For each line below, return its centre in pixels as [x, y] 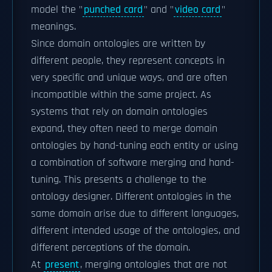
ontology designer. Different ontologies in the [131, 197]
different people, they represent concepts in [128, 61]
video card [198, 10]
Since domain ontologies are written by [118, 44]
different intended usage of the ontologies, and [135, 231]
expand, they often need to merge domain [124, 129]
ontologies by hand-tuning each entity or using [134, 146]
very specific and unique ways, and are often [129, 78]
